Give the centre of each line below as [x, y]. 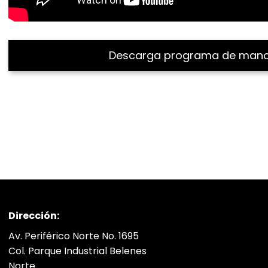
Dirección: [34, 215]
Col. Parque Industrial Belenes [77, 251]
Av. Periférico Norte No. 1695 [74, 236]
